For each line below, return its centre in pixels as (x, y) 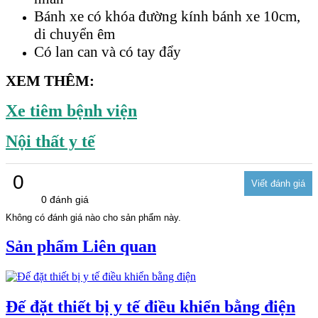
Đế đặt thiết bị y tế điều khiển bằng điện (150, 306)
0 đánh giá (65, 200)
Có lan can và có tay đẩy (108, 51)
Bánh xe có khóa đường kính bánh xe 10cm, (167, 16)
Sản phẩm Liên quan (81, 247)
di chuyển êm (75, 34)
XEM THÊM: (50, 81)
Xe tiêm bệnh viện (71, 110)
